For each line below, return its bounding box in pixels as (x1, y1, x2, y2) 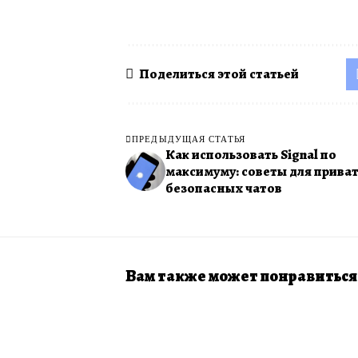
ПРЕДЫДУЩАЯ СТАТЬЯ (132, 133, 245, 144)
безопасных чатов (165, 178, 282, 197)
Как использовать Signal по (165, 145, 336, 164)
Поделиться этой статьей (139, 65, 299, 84)
